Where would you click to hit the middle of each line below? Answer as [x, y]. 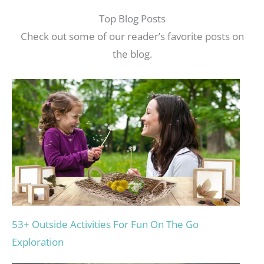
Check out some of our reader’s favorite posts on [132, 36]
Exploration [38, 242]
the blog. [132, 54]
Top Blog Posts [132, 19]
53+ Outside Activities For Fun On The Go [105, 225]
